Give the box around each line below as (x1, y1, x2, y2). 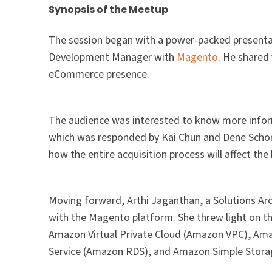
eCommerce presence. (49, 67, 150, 83)
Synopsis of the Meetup (49, 2, 169, 17)
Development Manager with (49, 50, 177, 66)
